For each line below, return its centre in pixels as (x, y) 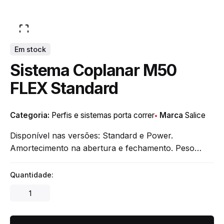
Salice (195, 115)
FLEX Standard (64, 88)
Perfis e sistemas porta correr (103, 115)
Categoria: (31, 115)
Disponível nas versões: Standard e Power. (91, 136)
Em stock (30, 49)
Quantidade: (32, 175)
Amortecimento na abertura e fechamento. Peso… (106, 148)
